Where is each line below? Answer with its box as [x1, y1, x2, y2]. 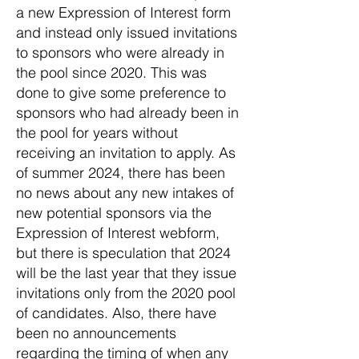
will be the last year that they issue [16, 264, 236, 282]
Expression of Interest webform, [16, 224, 220, 242]
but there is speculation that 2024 [16, 244, 231, 262]
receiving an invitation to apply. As [16, 143, 236, 162]
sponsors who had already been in [16, 103, 239, 122]
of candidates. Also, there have [16, 304, 216, 322]
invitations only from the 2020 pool [16, 284, 236, 302]
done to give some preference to [16, 83, 226, 102]
